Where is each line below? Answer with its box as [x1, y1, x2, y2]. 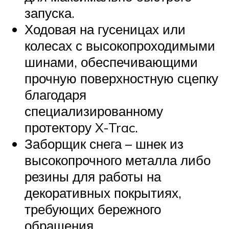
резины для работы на [25, 168, 161, 185]
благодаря [25, 86, 86, 103]
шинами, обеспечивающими [25, 53, 198, 70]
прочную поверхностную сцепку [25, 70, 218, 86]
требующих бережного [25, 200, 161, 217]
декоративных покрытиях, [25, 184, 181, 201]
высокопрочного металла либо [25, 151, 211, 168]
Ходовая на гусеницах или [25, 20, 186, 37]
